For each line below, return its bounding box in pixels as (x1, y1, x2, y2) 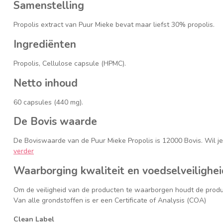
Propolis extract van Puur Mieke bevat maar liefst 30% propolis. (13, 20, 215, 30)
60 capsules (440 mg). (13, 97, 83, 107)
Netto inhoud (13, 76, 78, 90)
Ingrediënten (13, 37, 76, 51)
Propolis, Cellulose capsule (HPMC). (13, 58, 126, 68)
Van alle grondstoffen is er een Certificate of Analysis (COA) (13, 196, 206, 206)
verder (13, 146, 34, 156)
